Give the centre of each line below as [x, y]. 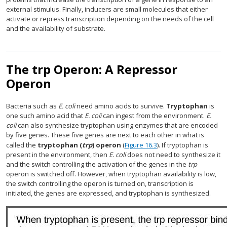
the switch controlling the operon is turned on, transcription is [100, 183]
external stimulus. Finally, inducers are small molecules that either [107, 9]
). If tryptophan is [183, 145]
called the [22, 145]
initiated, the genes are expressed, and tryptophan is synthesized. [108, 193]
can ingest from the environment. [154, 116]
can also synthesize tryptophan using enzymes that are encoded [117, 125]
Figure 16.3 [141, 145]
